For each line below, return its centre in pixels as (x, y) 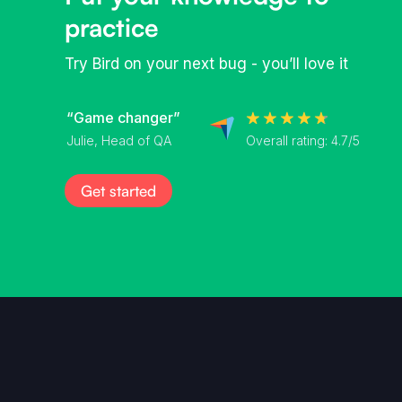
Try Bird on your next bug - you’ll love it (206, 64)
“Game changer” (123, 118)
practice (112, 27)
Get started (118, 191)
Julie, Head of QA (119, 140)
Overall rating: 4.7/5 (303, 140)
